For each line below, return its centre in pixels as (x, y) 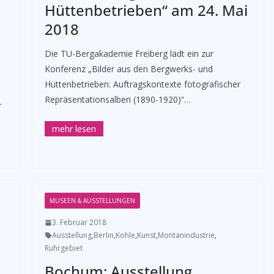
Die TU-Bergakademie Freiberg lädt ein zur (129, 54)
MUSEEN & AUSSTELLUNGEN (92, 201)
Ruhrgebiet (63, 248)
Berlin (103, 235)
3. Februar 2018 (79, 222)
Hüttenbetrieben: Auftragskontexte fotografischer (142, 84)
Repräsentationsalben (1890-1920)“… (117, 99)
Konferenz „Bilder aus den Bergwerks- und (128, 69)
